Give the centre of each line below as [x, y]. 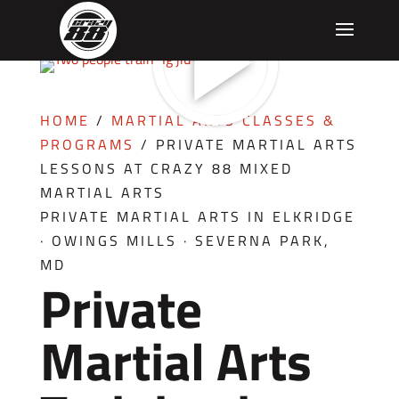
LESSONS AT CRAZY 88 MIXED [166, 168]
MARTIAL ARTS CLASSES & [223, 120]
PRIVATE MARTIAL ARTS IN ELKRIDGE [197, 216]
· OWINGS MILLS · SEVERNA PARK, [185, 240]
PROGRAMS [87, 144]
